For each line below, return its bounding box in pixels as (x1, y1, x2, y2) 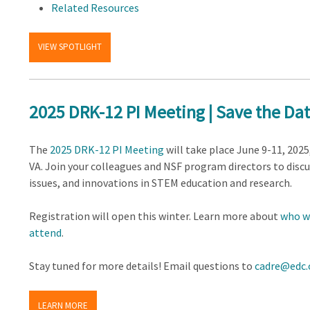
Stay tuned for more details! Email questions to (28, 258, 255, 273)
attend (28, 225, 62, 239)
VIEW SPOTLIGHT (37, 41, 102, 53)
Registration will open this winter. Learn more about (28, 208, 280, 223)
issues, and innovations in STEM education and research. (28, 175, 292, 190)
